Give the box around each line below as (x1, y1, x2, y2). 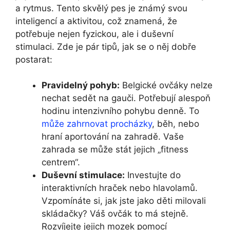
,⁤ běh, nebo (152, 119, 199, 129)
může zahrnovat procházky (42, 119, 152, 129)
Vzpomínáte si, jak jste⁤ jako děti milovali (42, 196, 206, 206)
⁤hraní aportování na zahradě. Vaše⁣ (42, 131, 184, 142)
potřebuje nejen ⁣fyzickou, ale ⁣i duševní (15, 28, 174, 39)
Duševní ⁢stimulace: (42, 170, 125, 181)
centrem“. (42, 157, 80, 168)
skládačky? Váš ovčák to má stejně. (42, 208, 188, 219)
